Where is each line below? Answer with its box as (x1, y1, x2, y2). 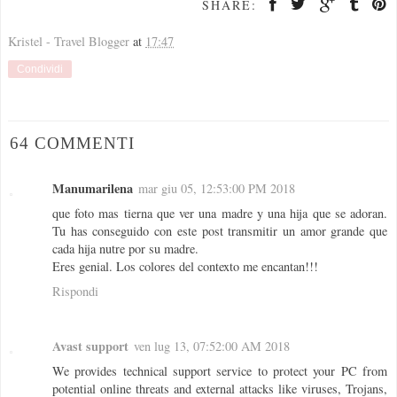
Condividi (17, 63, 63, 76)
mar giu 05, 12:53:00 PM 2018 (138, 180, 295, 198)
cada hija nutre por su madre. (52, 240, 198, 258)
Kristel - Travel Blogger (8, 33, 129, 51)
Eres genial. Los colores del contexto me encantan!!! (52, 258, 318, 276)
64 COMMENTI (10, 134, 135, 153)
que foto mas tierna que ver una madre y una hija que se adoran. (52, 205, 387, 222)
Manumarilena (52, 179, 133, 198)
